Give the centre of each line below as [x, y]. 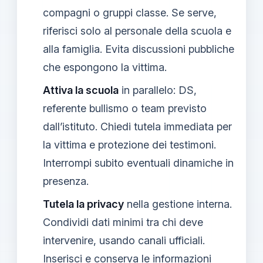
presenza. [66, 181]
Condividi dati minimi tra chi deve [123, 222]
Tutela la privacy [83, 204]
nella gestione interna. [178, 204]
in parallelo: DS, [158, 90]
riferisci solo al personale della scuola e [137, 31]
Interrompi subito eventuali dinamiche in [138, 163]
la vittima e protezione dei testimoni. [129, 144]
